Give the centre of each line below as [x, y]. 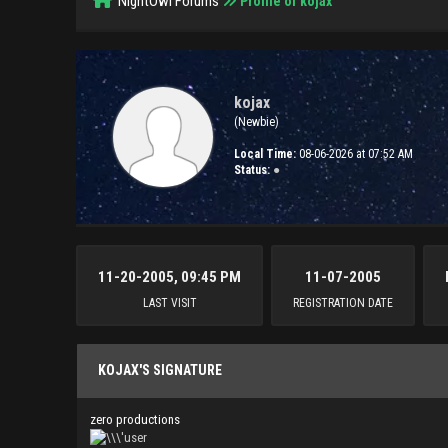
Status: [252, 169]
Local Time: [265, 153]
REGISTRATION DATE [343, 302]
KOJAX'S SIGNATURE [159, 369]
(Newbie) [257, 121]
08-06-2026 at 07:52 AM [355, 153]
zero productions [134, 419]
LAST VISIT [169, 302]
